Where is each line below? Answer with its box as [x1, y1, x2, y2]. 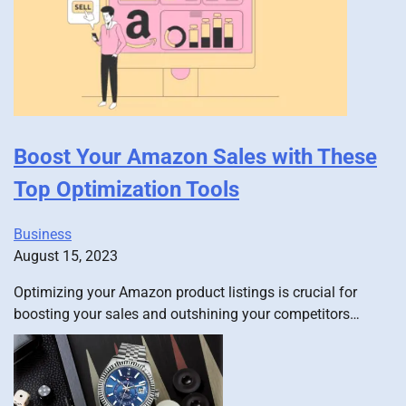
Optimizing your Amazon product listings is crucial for [14, 284, 357, 302]
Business [14, 226, 72, 244]
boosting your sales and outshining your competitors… [14, 305, 360, 324]
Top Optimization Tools [14, 177, 239, 203]
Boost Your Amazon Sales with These [14, 144, 377, 170]
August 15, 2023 [14, 247, 118, 266]
